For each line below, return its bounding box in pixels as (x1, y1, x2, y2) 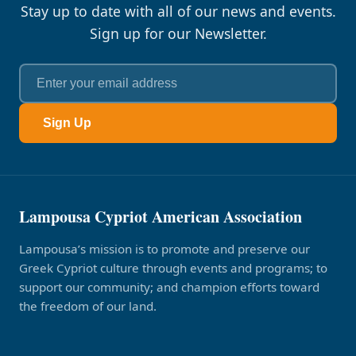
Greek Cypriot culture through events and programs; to (19, 260, 327, 276)
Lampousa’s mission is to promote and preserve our (19, 241, 310, 257)
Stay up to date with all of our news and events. (20, 2, 336, 21)
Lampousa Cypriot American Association (19, 205, 302, 228)
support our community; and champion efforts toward (19, 279, 319, 295)
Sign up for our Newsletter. (89, 24, 267, 43)
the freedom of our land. (19, 298, 157, 314)
